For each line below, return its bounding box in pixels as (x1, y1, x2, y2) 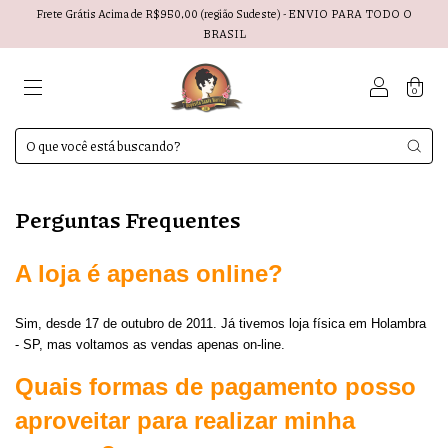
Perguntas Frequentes (15, 204, 241, 235)
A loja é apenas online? (15, 260, 283, 287)
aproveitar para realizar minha (15, 407, 355, 434)
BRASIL (202, 26, 246, 41)
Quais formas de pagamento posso (15, 373, 416, 400)
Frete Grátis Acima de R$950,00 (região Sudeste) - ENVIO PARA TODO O (36, 6, 412, 21)
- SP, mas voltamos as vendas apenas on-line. (15, 337, 285, 352)
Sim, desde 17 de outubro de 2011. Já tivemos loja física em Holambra (15, 316, 426, 331)
